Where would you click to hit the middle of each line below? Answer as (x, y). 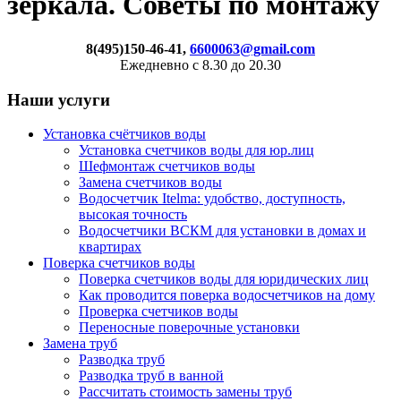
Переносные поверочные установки (189, 328)
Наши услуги (59, 99)
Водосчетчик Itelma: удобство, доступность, (212, 199)
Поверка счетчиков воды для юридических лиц (224, 279)
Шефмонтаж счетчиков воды (167, 166)
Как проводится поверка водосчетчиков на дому (227, 295)
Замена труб (80, 344)
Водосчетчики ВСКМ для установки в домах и (222, 231)
